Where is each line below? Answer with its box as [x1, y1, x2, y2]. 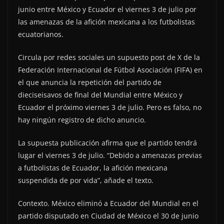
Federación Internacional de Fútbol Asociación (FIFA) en [18, 64, 202, 74]
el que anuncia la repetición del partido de [18, 77, 161, 87]
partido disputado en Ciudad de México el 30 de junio [18, 210, 198, 220]
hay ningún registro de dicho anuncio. [18, 114, 146, 124]
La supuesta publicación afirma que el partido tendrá [18, 137, 197, 147]
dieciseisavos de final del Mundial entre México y [18, 89, 182, 99]
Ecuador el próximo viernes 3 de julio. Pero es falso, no [18, 102, 201, 112]
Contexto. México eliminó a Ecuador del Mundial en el [18, 198, 198, 208]
